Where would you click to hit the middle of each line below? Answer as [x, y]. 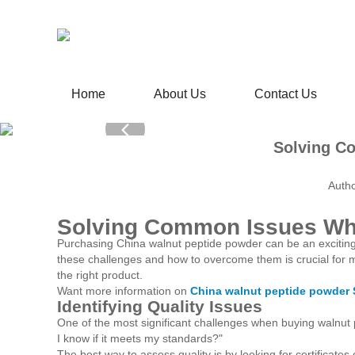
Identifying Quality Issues [160, 307]
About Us [180, 94]
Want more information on [124, 291]
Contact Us [286, 94]
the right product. [100, 275]
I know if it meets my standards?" [140, 339]
